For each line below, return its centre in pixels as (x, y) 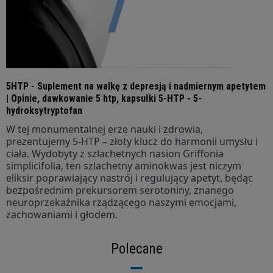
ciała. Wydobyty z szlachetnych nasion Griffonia (115, 153)
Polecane (136, 249)
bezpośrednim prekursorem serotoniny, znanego (120, 190)
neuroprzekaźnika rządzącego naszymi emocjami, (121, 202)
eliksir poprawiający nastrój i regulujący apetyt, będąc (129, 178)
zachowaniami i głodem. (62, 214)
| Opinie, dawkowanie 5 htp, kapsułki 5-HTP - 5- (104, 98)
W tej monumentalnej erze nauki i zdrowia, (105, 129)
